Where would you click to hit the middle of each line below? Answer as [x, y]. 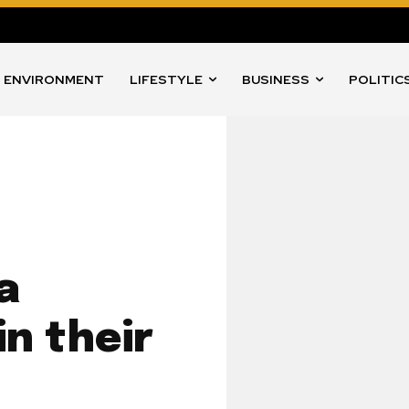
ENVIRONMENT [54, 80]
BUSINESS [276, 80]
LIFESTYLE [167, 80]
